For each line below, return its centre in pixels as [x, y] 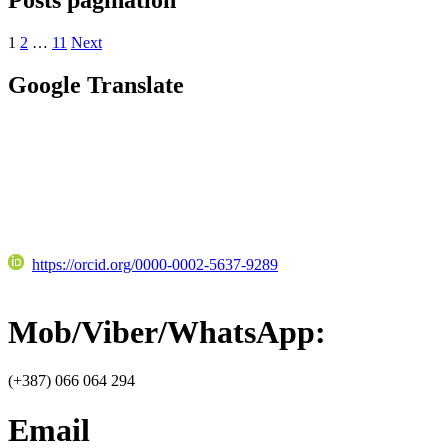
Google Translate [96, 84]
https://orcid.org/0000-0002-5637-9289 [155, 265]
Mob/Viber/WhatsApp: [167, 331]
